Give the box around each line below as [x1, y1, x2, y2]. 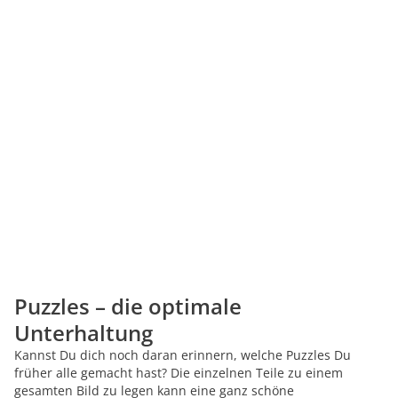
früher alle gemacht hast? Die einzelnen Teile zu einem [14, 364, 343, 381]
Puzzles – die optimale [14, 291, 242, 321]
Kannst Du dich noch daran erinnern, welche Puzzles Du [14, 346, 351, 363]
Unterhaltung [14, 318, 153, 347]
